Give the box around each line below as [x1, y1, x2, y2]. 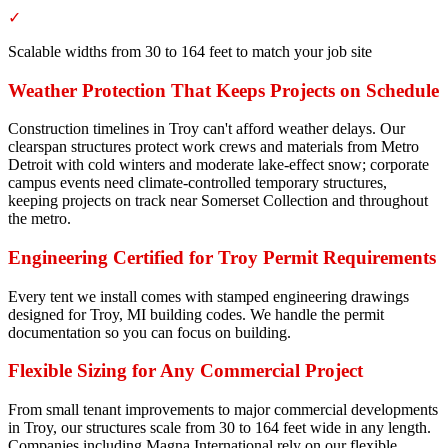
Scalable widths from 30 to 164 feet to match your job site [8, 42, 372, 60]
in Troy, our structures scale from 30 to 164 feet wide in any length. [8, 419, 431, 437]
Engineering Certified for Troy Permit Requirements [8, 246, 436, 268]
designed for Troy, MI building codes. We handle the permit [8, 305, 384, 323]
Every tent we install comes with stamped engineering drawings [8, 287, 409, 305]
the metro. [8, 210, 71, 228]
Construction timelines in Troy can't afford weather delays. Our [8, 120, 405, 138]
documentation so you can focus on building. [8, 323, 291, 341]
